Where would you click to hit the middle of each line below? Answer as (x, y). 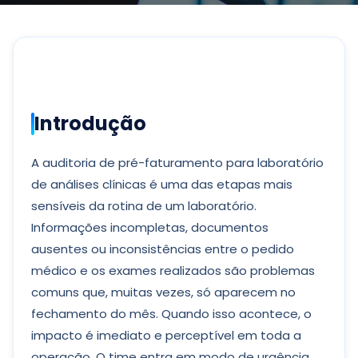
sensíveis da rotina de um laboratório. (144, 206)
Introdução (90, 123)
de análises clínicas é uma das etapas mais (162, 184)
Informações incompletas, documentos (150, 227)
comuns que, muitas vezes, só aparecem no (163, 292)
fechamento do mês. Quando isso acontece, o (171, 314)
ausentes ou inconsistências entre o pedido (163, 249)
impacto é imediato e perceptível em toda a (166, 335)
